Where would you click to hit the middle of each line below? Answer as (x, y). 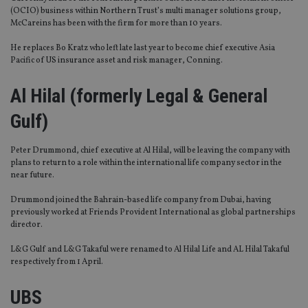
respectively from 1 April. (57, 262)
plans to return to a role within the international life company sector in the (146, 163)
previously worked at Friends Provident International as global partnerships (153, 213)
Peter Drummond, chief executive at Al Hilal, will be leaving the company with (150, 151)
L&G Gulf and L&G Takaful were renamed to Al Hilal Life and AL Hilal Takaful (150, 250)
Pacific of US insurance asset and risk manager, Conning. (117, 61)
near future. (32, 176)
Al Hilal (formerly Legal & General (139, 96)
